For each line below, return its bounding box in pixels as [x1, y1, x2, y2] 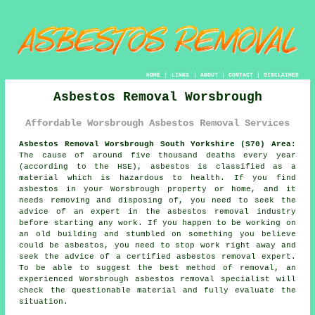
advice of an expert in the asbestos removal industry [19, 207, 296, 217]
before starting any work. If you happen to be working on [19, 219, 296, 228]
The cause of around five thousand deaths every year [19, 151, 296, 160]
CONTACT [228, 72, 253, 79]
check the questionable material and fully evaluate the [19, 286, 296, 295]
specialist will [214, 275, 296, 284]
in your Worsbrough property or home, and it [58, 185, 296, 194]
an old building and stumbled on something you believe [19, 230, 296, 239]
